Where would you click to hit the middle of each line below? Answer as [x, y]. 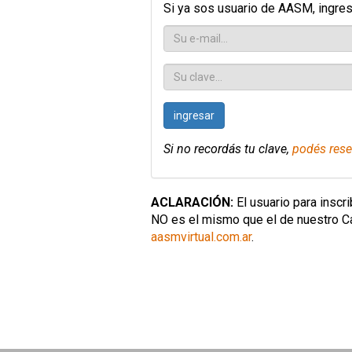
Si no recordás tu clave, [228, 148]
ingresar [194, 115]
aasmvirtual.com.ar [201, 236]
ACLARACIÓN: [192, 202]
